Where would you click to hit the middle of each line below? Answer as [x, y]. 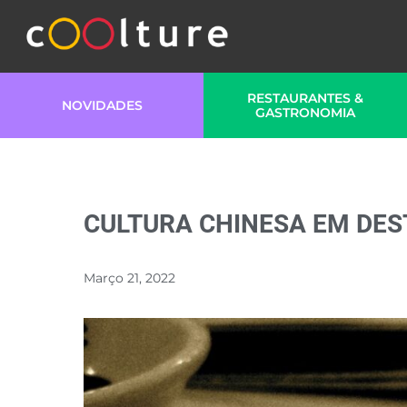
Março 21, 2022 [129, 278]
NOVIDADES [102, 105]
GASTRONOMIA [305, 113]
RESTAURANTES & [305, 98]
